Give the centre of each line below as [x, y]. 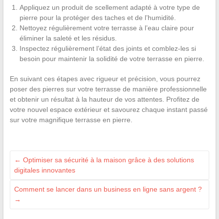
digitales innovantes [44, 170]
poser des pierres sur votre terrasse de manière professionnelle [108, 89]
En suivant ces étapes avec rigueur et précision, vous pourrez [105, 78]
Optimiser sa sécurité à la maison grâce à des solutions [107, 160]
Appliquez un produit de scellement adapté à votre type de [109, 7]
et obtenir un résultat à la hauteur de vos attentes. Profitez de [104, 99]
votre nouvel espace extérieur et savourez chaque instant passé [109, 109]
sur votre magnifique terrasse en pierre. [71, 120]
